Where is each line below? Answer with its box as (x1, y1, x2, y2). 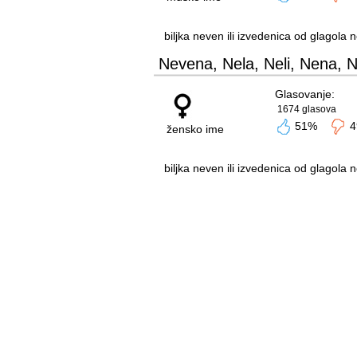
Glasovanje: (274, 88, 335, 100)
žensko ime (166, 123, 224, 135)
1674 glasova (277, 104, 336, 115)
